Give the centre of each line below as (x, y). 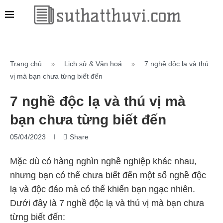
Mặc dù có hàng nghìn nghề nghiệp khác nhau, (103, 161)
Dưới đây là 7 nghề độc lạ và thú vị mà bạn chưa (107, 203)
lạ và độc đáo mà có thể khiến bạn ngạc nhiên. (103, 189)
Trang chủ (26, 64)
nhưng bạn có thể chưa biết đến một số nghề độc (108, 175)
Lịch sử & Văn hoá (93, 64)
